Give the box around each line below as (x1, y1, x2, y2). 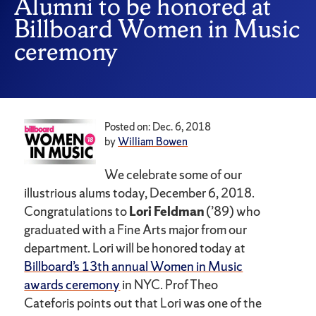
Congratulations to (24, 202, 130, 221)
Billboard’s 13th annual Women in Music (24, 257, 243, 276)
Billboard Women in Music (14, 13, 300, 46)
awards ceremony (24, 276, 121, 294)
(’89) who (204, 202, 261, 221)
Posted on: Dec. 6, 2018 (104, 119, 212, 135)
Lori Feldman (129, 202, 205, 221)
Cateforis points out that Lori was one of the (24, 294, 262, 312)
